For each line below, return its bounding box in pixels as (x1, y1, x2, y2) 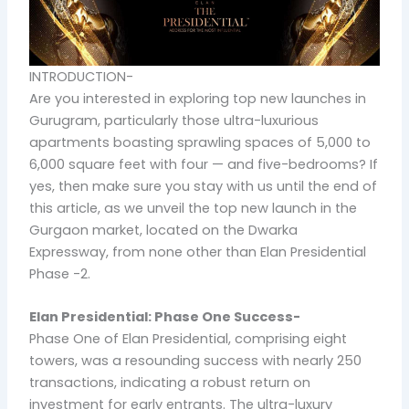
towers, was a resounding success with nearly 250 (29, 351, 362, 371)
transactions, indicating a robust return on (29, 373, 311, 393)
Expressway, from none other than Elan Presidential (29, 242, 367, 261)
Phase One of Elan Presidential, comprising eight (29, 330, 348, 349)
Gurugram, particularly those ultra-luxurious (29, 110, 320, 130)
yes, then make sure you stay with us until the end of (29, 176, 378, 195)
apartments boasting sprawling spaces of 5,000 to (29, 132, 372, 152)
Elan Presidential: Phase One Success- (29, 308, 301, 327)
